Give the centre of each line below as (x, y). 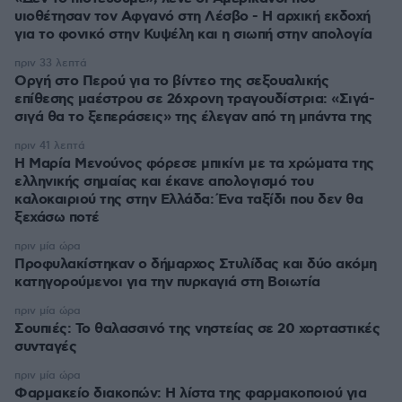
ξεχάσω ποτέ (57, 218)
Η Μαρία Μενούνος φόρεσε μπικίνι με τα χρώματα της (194, 164)
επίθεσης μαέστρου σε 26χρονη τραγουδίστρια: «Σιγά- (194, 99)
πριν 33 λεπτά (51, 63)
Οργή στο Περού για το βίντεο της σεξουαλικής (171, 81)
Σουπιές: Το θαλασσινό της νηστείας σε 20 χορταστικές (197, 329)
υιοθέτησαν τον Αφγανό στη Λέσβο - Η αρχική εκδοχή (192, 17)
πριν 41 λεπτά (50, 146)
